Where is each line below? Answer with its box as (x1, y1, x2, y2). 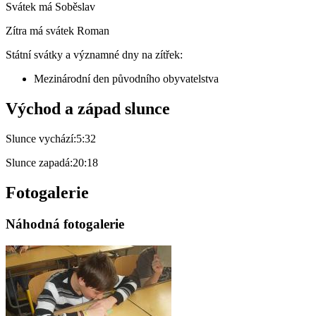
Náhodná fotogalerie (6, 217, 124, 231)
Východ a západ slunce (6, 99, 170, 119)
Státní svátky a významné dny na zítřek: (6, 49, 183, 61)
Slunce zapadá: (6, 157, 73, 169)
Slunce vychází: (6, 133, 76, 145)
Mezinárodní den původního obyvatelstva (34, 73, 219, 85)
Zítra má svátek (6, 25, 77, 37)
